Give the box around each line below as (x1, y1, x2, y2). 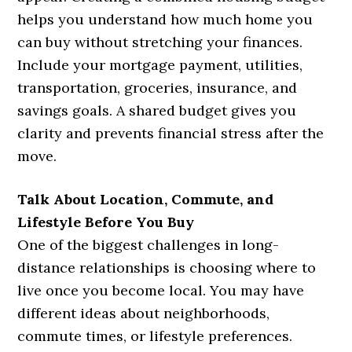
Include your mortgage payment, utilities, (17, 56, 303, 75)
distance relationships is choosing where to (17, 258, 317, 277)
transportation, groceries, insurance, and (17, 79, 298, 97)
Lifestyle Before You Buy (17, 213, 195, 232)
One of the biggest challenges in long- (17, 236, 280, 255)
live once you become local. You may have (17, 281, 305, 300)
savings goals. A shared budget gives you (17, 101, 297, 120)
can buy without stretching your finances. (17, 33, 303, 52)
